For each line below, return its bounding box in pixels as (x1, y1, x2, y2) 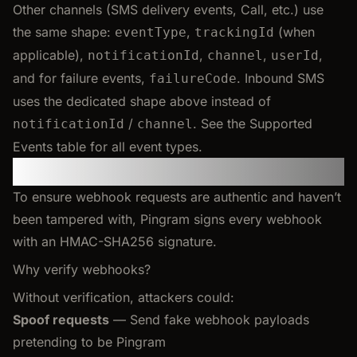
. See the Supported (193, 115, 312, 131)
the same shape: (13, 23, 115, 40)
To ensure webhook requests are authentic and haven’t (13, 188, 341, 205)
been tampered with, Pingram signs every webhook (13, 210, 322, 227)
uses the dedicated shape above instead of (13, 92, 271, 109)
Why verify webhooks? (13, 261, 151, 277)
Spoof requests (13, 311, 109, 328)
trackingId (194, 24, 274, 40)
